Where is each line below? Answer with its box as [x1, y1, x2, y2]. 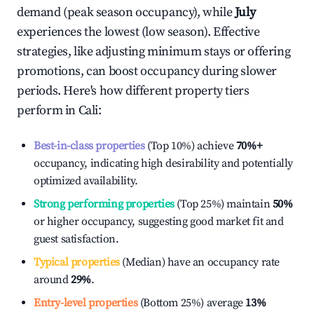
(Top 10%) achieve [144, 139, 234, 153]
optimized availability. [34, 174, 138, 188]
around [34, 273, 71, 287]
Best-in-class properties [34, 139, 145, 153]
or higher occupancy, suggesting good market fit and [34, 214, 284, 228]
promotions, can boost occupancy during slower [17, 63, 278, 79]
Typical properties [34, 255, 120, 269]
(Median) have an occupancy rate [119, 255, 280, 269]
